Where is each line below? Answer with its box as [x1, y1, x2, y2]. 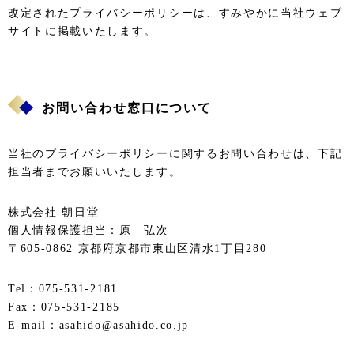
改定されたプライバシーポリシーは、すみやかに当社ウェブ [8, 6, 343, 19]
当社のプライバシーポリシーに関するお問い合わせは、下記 [8, 147, 343, 160]
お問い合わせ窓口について [42, 100, 213, 115]
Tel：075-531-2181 [8, 282, 118, 295]
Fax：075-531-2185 [8, 300, 120, 313]
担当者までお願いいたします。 [8, 165, 182, 178]
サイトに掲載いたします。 [8, 24, 157, 37]
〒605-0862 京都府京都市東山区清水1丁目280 [8, 242, 267, 254]
